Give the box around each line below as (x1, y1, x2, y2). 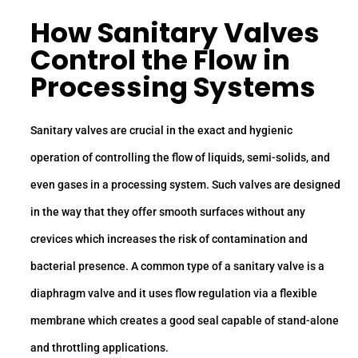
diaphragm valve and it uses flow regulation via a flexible (30, 287, 317, 300)
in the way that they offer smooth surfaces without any (30, 205, 305, 219)
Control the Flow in (30, 41, 290, 80)
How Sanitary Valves (30, 14, 320, 53)
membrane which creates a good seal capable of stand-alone (30, 314, 339, 328)
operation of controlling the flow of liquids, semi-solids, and (30, 151, 330, 165)
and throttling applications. (30, 341, 169, 355)
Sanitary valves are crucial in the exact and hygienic (30, 124, 292, 137)
